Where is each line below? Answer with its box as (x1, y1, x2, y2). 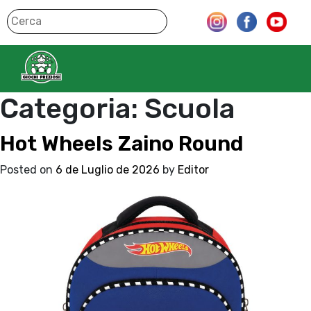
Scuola (144, 92, 235, 125)
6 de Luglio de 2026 (56, 163, 160, 176)
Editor (178, 163, 209, 176)
